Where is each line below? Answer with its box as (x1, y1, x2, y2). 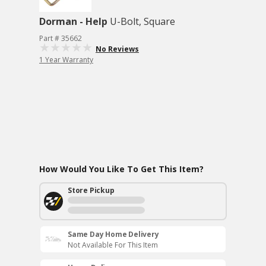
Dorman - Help (39, 15, 107, 28)
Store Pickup (68, 185, 115, 195)
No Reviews (96, 44, 139, 54)
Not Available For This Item (68, 240, 158, 250)
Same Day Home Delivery (68, 229, 159, 239)
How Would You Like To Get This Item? (39, 163, 204, 175)
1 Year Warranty (39, 55, 93, 65)
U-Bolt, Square (110, 15, 175, 28)
